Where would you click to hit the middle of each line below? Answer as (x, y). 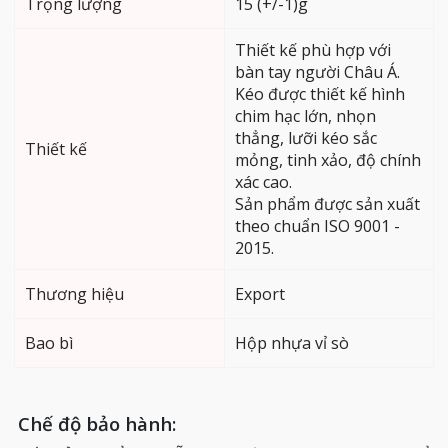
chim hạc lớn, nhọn (305, 115)
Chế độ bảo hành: (97, 423)
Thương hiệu (74, 293)
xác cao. (263, 181)
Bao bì (49, 342)
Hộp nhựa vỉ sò (292, 342)
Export (260, 293)
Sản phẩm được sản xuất (327, 203)
